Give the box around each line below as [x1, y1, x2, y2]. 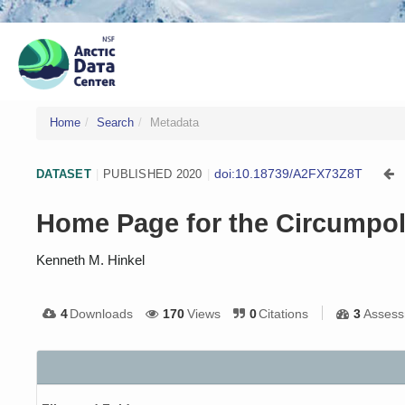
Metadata [150, 117, 199, 129]
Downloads [70, 306, 134, 321]
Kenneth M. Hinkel [36, 252, 145, 268]
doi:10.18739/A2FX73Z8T [214, 166, 363, 181]
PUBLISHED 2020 [103, 166, 202, 181]
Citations [259, 306, 309, 321]
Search [97, 117, 134, 129]
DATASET [36, 166, 91, 181]
